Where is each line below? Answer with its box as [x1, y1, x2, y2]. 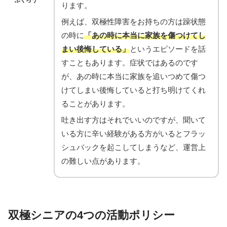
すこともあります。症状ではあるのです [61, 58, 198, 67]
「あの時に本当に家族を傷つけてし [84, 30, 206, 40]
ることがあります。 [61, 99, 130, 108]
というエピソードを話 [130, 44, 206, 53]
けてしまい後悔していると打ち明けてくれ [61, 85, 206, 94]
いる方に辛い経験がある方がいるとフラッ [61, 129, 206, 138]
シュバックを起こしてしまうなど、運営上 [61, 142, 206, 152]
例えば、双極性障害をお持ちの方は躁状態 [61, 17, 206, 26]
